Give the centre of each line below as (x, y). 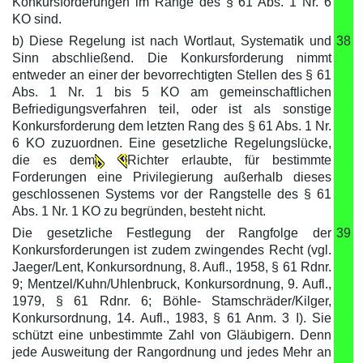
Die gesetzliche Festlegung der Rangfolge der (172, 233)
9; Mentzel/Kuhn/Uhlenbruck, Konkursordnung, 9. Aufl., (172, 284)
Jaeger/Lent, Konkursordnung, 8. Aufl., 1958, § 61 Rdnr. (172, 267)
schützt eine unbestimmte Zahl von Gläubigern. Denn (172, 335)
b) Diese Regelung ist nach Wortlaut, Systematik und (172, 41)
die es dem (53, 160)
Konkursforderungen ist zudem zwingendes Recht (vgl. (172, 250)
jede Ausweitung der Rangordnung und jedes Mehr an (172, 352)
